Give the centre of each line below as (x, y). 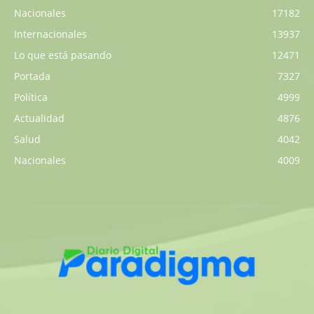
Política (31, 97)
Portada (32, 76)
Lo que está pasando (63, 55)
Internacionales (50, 34)
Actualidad (39, 118)
